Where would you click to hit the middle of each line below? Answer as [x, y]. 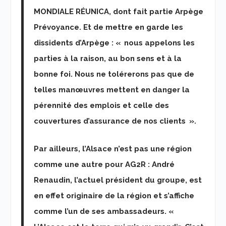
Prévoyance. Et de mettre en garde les [109, 27]
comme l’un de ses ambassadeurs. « [106, 211]
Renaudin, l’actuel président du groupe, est [118, 180]
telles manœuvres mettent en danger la [112, 90]
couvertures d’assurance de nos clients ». [115, 121]
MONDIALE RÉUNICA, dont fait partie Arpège [119, 11]
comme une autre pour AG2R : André [104, 164]
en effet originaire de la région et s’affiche [114, 195]
